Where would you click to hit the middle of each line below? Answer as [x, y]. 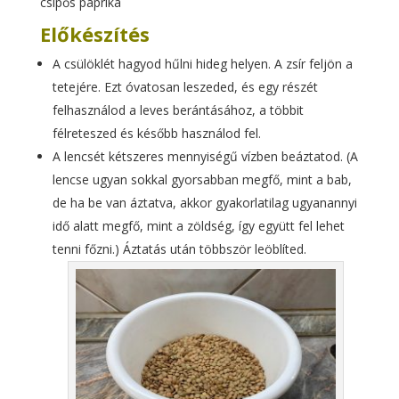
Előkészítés [94, 34]
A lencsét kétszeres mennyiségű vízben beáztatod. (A [205, 156]
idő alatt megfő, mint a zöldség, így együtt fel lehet [198, 226]
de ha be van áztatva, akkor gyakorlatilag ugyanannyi [204, 203]
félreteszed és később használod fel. [156, 133]
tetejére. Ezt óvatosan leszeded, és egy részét [185, 87]
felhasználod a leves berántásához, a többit [178, 110]
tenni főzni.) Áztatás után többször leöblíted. [179, 249]
